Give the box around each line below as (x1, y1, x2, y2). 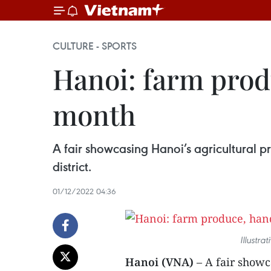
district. (53, 158, 91, 175)
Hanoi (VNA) (125, 255, 197, 269)
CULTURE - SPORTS (53, 39, 137, 53)
